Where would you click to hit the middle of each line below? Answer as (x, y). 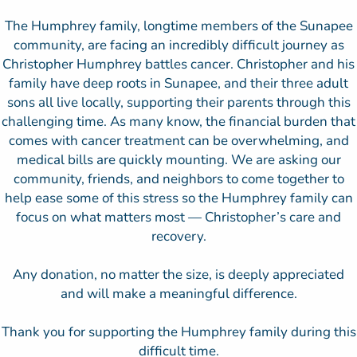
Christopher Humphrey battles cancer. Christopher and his (178, 64)
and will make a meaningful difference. (178, 294)
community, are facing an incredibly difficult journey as (178, 45)
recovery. (178, 236)
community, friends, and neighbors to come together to (178, 179)
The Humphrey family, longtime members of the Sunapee (178, 26)
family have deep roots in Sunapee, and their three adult (178, 83)
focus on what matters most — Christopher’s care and (178, 217)
